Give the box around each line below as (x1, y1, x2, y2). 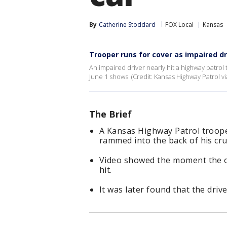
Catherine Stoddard (99, 20, 156, 29)
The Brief (89, 108, 132, 120)
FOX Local (165, 20, 194, 29)
